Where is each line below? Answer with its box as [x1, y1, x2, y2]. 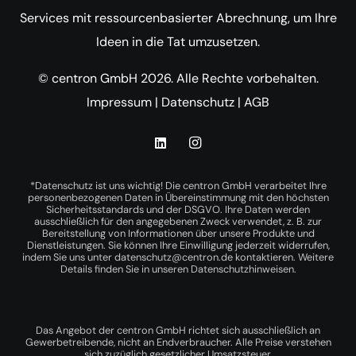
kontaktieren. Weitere [233, 250, 334, 264]
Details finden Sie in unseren [60, 261, 191, 276]
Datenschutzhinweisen [190, 261, 294, 276]
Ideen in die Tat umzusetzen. [96, 33, 260, 50]
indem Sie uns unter [22, 250, 114, 264]
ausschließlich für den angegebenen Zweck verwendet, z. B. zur [34, 214, 322, 228]
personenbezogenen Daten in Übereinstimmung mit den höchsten [27, 190, 329, 204]
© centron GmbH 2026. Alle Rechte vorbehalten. [37, 69, 319, 87]
